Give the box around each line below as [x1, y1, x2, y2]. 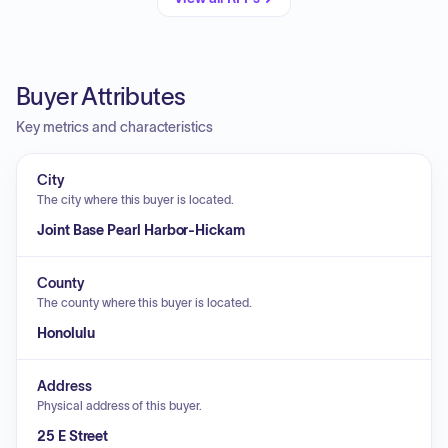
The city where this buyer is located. [37, 193, 234, 206]
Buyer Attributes [16, 83, 186, 110]
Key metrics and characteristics [16, 119, 213, 135]
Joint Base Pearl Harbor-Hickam [37, 222, 245, 238]
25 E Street [37, 428, 109, 444]
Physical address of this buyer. [37, 399, 203, 412]
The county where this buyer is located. [37, 296, 252, 309]
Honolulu [37, 325, 95, 341]
